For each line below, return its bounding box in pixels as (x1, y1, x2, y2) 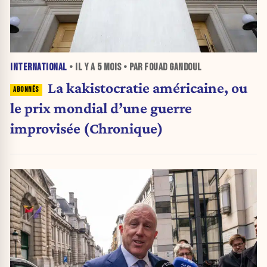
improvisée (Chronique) (10, 120, 163, 137)
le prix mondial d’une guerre (10, 100, 192, 117)
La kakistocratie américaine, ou (47, 79, 247, 97)
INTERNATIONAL (10, 61, 67, 73)
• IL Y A (67, 61, 97, 73)
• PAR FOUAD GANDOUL (121, 61, 202, 73)
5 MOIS (97, 61, 122, 73)
